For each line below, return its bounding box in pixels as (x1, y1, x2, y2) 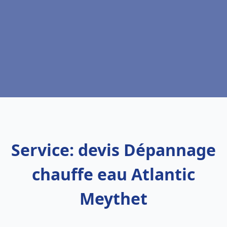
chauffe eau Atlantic (32, 163, 195, 185)
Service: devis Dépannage (11, 139, 216, 161)
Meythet (80, 187, 147, 209)
